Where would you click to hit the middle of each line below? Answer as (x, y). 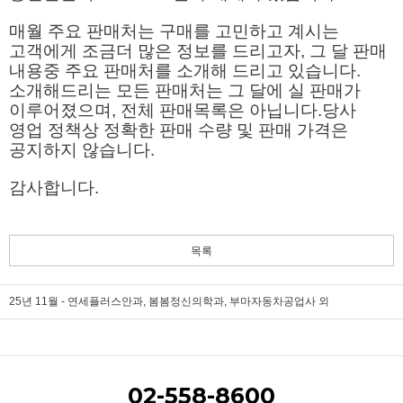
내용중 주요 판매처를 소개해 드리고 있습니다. (185, 71)
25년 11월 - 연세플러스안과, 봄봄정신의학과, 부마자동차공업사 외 (169, 301)
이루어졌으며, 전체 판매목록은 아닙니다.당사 (183, 110)
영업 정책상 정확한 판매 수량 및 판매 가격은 (179, 130)
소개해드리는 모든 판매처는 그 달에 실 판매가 (185, 90)
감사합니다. (56, 188)
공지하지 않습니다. (84, 150)
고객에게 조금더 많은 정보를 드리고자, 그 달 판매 (198, 51)
